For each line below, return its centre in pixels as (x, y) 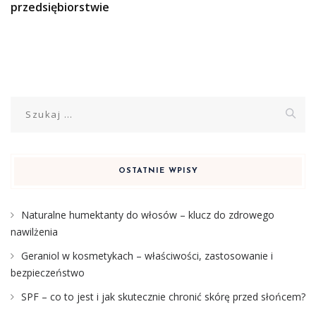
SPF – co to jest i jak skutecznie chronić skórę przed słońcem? (163, 296)
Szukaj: (28, 104)
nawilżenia (34, 231)
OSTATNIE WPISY (158, 171)
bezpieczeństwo (48, 272)
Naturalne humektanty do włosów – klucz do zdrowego (148, 214)
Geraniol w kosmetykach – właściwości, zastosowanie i (147, 255)
